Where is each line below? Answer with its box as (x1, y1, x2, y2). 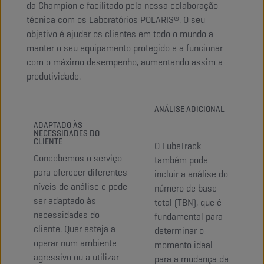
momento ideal (154, 239, 213, 252)
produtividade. (27, 70, 81, 83)
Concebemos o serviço (34, 152, 122, 165)
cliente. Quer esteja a (34, 223, 115, 236)
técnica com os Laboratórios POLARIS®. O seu (27, 14, 205, 27)
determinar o (154, 225, 204, 237)
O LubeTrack (154, 140, 201, 153)
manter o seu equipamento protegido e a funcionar (27, 42, 223, 55)
